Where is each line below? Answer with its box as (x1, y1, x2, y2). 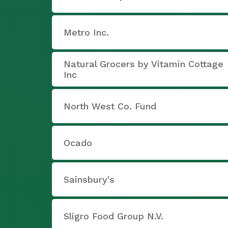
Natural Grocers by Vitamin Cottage (64, 59, 223, 69)
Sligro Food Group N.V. (64, 211, 163, 221)
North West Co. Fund (64, 101, 156, 111)
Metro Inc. (64, 27, 109, 38)
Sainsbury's (64, 174, 115, 185)
